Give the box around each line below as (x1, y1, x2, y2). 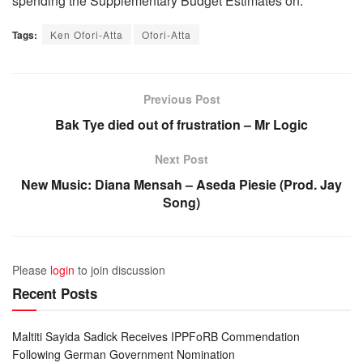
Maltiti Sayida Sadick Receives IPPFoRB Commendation (12, 327, 300, 344)
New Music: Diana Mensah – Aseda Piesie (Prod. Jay (21, 174, 342, 194)
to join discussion (75, 261, 165, 278)
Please (12, 261, 50, 278)
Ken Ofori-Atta (50, 27, 123, 41)
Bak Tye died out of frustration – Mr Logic (55, 114, 308, 134)
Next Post (155, 150, 208, 167)
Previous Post (143, 90, 220, 107)
